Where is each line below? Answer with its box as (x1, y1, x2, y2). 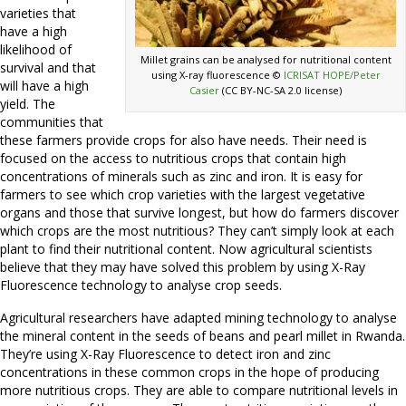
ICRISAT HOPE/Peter (283, 68, 381, 82)
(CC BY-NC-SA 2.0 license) (219, 83, 342, 98)
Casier (189, 83, 219, 98)
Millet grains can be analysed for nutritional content (140, 53, 391, 67)
